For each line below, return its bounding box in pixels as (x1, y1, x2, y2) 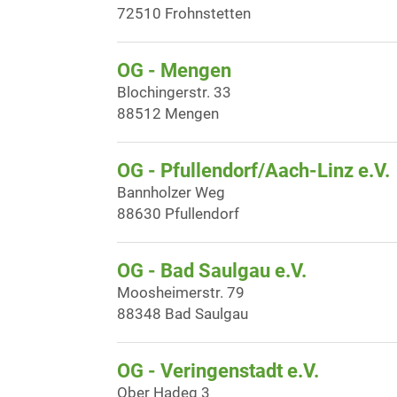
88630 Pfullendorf (117, 205, 239, 222)
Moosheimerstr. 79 (117, 284, 245, 301)
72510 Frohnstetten (117, 4, 251, 22)
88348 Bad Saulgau (117, 305, 248, 323)
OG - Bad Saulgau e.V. (117, 260, 307, 282)
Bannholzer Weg (117, 183, 225, 201)
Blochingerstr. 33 (117, 83, 231, 101)
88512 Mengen (117, 105, 219, 122)
